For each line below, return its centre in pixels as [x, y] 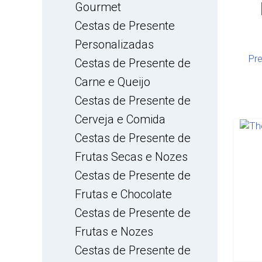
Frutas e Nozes [114, 232]
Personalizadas [114, 44]
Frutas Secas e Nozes [131, 157]
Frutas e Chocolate [123, 194]
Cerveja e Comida [120, 119]
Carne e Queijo [113, 82]
